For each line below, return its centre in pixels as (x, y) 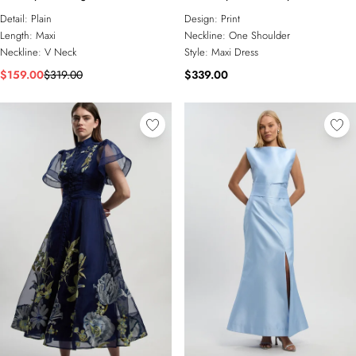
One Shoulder (259, 35)
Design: (203, 19)
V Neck (60, 52)
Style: (198, 52)
